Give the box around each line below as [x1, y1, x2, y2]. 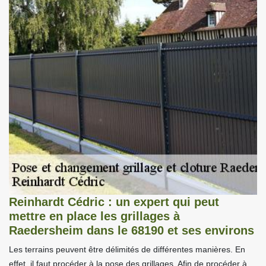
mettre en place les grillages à [9, 210, 180, 223]
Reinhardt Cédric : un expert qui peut [9, 195, 219, 209]
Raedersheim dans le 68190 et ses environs [9, 224, 254, 237]
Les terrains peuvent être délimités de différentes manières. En [9, 245, 245, 255]
